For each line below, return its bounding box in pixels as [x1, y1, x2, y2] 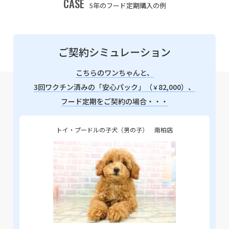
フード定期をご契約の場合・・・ [61, 96, 168, 106]
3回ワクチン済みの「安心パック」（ [34, 81, 152, 92]
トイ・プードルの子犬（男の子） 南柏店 [56, 125, 173, 134]
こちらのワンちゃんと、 [75, 67, 154, 78]
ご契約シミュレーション [58, 44, 171, 59]
